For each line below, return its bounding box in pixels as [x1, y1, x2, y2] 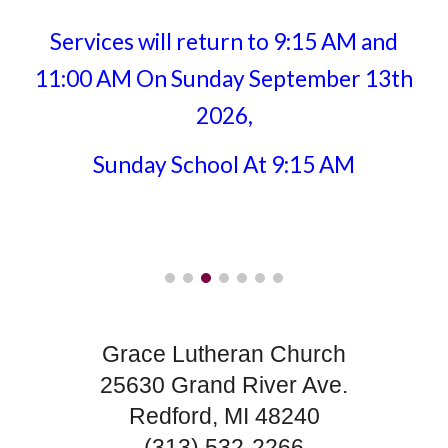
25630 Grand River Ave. [100, 372, 348, 398]
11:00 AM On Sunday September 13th [35, 65, 413, 92]
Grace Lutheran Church [102, 341, 346, 367]
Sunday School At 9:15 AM [93, 151, 355, 178]
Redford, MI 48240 [128, 403, 320, 429]
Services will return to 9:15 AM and [50, 28, 398, 55]
